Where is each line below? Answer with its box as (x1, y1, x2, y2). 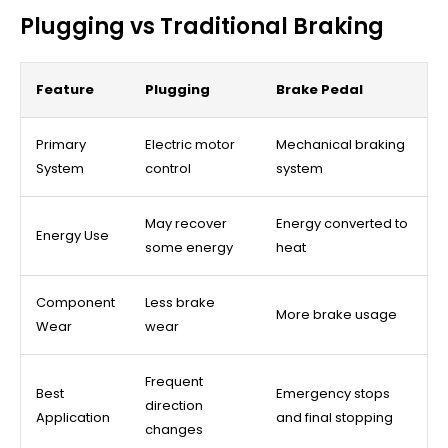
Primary (36, 134, 86, 154)
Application (36, 407, 110, 427)
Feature (36, 79, 94, 99)
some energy (145, 237, 233, 257)
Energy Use (36, 225, 109, 245)
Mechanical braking (276, 134, 405, 154)
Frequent (145, 371, 203, 391)
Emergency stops (276, 383, 390, 403)
